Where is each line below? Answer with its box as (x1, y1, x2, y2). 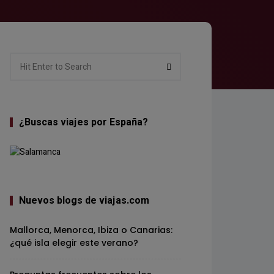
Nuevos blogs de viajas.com (19, 193, 149, 208)
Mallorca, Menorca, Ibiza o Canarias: (10, 224, 172, 236)
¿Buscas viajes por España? (19, 115, 148, 130)
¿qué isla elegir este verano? (10, 237, 138, 249)
